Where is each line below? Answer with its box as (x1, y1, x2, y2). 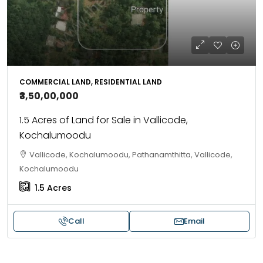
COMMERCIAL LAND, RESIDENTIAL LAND (19, 77, 162, 87)
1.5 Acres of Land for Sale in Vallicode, (19, 113, 188, 127)
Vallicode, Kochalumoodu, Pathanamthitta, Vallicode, (29, 149, 232, 160)
